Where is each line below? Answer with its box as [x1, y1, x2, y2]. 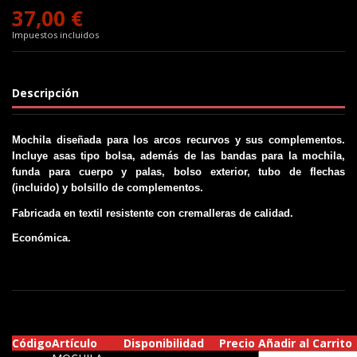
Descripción [12, 85, 79, 101]
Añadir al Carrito [258, 335, 352, 351]
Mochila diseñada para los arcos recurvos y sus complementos [12, 134, 342, 147]
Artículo [52, 335, 97, 351]
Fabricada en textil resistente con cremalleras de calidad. [12, 206, 293, 219]
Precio [219, 335, 255, 351]
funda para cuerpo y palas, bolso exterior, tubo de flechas [12, 166, 345, 178]
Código [12, 335, 52, 351]
